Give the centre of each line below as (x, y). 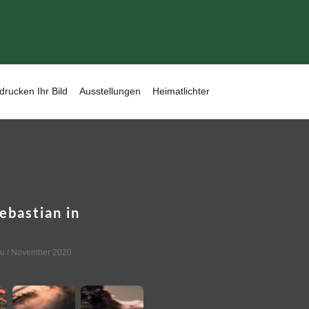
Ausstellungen (110, 91)
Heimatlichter (181, 91)
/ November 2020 (38, 252)
